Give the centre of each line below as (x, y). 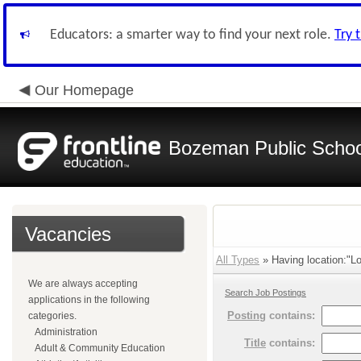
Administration (66, 332)
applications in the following (89, 300)
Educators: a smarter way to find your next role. (192, 35)
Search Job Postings (266, 293)
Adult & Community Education (100, 348)
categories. (52, 316)
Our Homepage (84, 90)
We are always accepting (83, 284)
